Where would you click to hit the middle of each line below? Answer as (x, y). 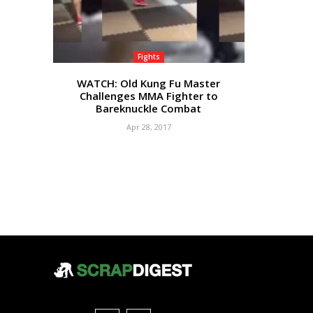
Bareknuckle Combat (149, 108)
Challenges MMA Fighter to (148, 95)
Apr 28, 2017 (148, 126)
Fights (148, 56)
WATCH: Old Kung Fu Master (149, 83)
